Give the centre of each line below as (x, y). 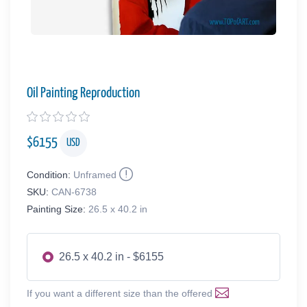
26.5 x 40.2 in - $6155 (111, 256)
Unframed (95, 174)
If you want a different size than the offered (121, 293)
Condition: (49, 174)
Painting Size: (56, 209)
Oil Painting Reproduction (83, 93)
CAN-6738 (74, 192)
